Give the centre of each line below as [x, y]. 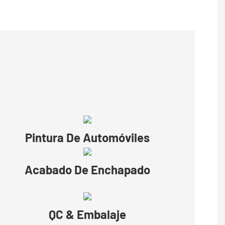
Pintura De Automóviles [87, 138]
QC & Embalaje [87, 214]
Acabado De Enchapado [87, 170]
